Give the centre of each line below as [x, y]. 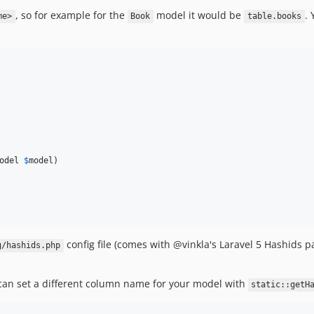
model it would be [199, 15]
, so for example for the [71, 15]
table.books [274, 16]
